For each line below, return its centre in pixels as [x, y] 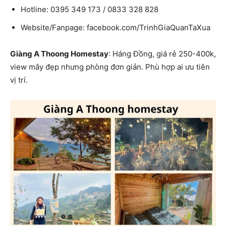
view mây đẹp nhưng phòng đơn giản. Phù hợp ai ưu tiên [110, 67]
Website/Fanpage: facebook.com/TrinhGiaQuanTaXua [116, 27]
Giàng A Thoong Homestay [59, 53]
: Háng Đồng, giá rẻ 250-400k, [162, 53]
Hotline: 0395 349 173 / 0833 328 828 [90, 9]
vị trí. [19, 80]
